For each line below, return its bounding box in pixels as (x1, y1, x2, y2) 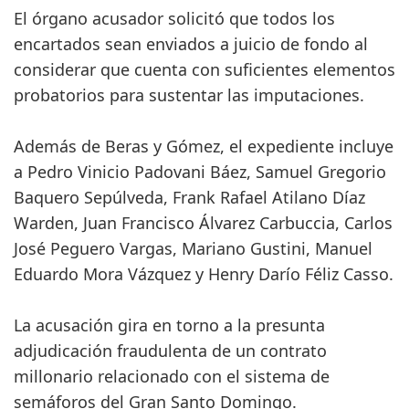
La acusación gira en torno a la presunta (14, 314, 325, 337)
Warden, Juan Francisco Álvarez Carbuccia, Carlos (14, 212, 393, 235)
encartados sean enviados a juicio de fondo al (14, 33, 368, 56)
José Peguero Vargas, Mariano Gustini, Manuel (14, 237, 372, 260)
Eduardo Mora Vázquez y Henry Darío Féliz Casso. (14, 263, 393, 286)
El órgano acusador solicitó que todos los (14, 7, 335, 30)
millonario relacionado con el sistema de (14, 365, 330, 388)
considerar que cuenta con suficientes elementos (14, 58, 395, 81)
